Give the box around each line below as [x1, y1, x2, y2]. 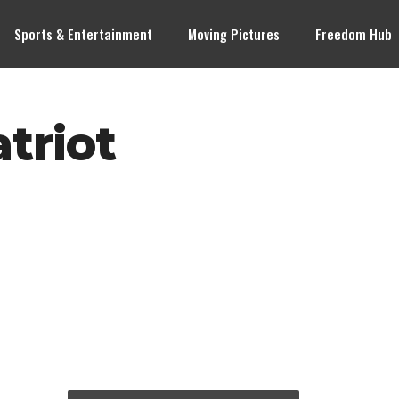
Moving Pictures [188, 24, 281, 44]
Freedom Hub [315, 24, 393, 44]
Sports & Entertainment [14, 24, 153, 44]
